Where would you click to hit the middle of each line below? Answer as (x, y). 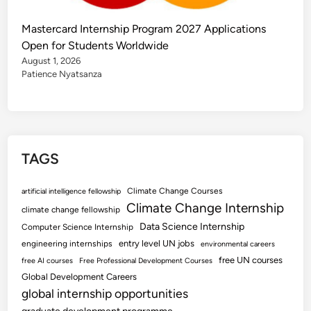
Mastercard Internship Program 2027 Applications (144, 29)
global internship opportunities (105, 294)
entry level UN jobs (157, 244)
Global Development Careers (79, 277)
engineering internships (67, 244)
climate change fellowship (71, 210)
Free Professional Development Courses (146, 261)
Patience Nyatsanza (62, 74)
